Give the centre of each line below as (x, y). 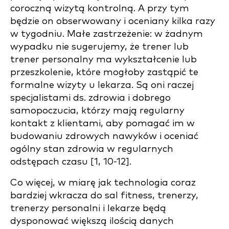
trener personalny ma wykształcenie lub (104, 60)
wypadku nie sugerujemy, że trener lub (99, 47)
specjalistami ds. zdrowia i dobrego (90, 98)
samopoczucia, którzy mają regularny (97, 111)
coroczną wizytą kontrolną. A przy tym (100, 8)
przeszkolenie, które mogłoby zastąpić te (104, 72)
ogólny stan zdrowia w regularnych (92, 149)
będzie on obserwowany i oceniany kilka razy (113, 21)
